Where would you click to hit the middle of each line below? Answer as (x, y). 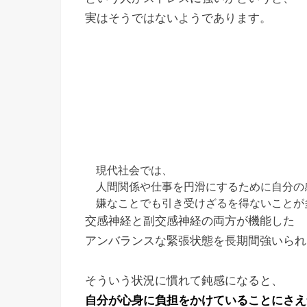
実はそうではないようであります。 (178, 19)
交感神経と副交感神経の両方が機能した (190, 221)
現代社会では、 (129, 170)
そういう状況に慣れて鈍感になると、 (184, 281)
